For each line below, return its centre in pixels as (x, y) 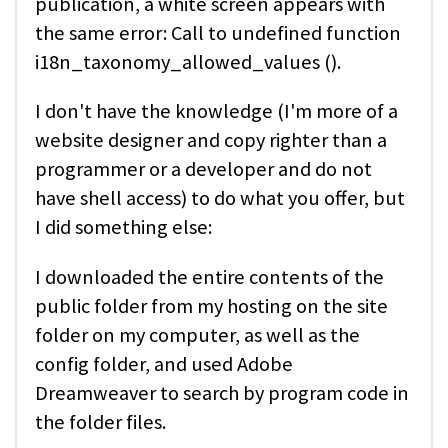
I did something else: (123, 227)
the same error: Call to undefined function (218, 33)
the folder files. (100, 421)
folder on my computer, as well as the (197, 334)
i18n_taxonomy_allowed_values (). (188, 62)
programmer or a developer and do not (203, 169)
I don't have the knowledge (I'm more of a (216, 111)
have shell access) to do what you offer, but (220, 198)
